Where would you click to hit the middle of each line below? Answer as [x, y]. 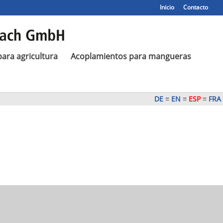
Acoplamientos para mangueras [131, 56]
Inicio [167, 7]
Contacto [196, 7]
